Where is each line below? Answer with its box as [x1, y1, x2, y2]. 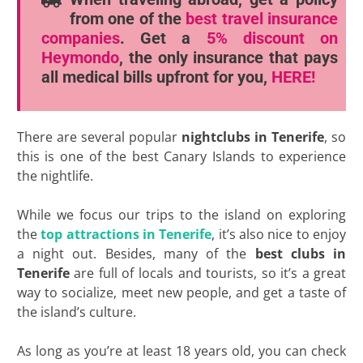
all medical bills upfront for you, [41, 66, 271, 87]
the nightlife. [16, 166, 93, 185]
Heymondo [41, 47, 119, 67]
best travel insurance [186, 8, 339, 28]
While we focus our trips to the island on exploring [16, 205, 347, 224]
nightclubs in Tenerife [181, 127, 325, 146]
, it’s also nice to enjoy [211, 224, 347, 243]
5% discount [206, 28, 305, 48]
